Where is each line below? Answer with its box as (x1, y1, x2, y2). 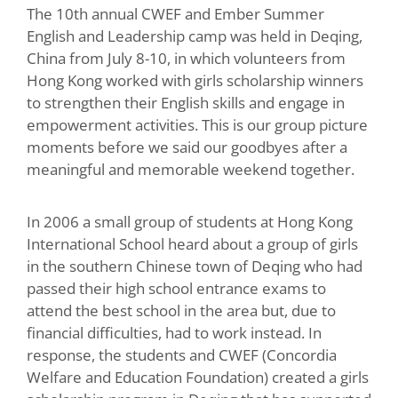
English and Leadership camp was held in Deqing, (27, 25, 362, 46)
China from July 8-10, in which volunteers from (27, 47, 346, 68)
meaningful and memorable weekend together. (27, 158, 354, 179)
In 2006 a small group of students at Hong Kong (27, 211, 353, 232)
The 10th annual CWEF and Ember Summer (27, 3, 324, 24)
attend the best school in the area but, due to (27, 299, 336, 321)
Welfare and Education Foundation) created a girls (27, 366, 369, 387)
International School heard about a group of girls (27, 233, 358, 254)
